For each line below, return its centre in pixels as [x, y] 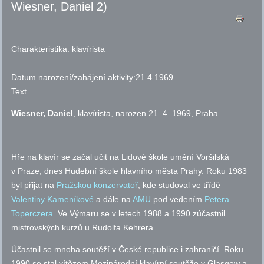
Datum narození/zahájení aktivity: [74, 77]
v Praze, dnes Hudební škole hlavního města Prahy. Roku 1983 [129, 171]
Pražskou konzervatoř [98, 185]
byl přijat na [34, 185]
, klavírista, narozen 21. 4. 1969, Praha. [147, 113]
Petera [217, 199]
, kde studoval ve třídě [179, 185]
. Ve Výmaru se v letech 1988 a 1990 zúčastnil [139, 214]
